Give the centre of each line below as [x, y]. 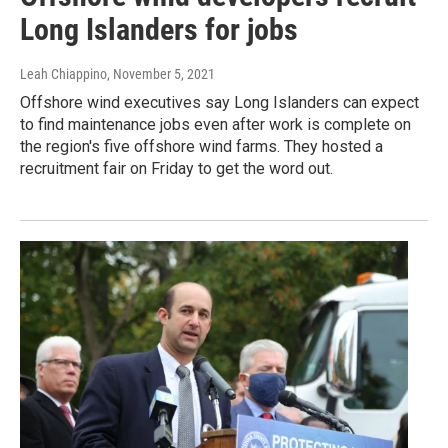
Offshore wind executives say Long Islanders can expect [219, 102]
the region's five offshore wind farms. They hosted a [201, 146]
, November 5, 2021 [161, 73]
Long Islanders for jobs [159, 29]
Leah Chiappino [63, 73]
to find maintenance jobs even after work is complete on [215, 124]
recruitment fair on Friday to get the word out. [176, 168]
